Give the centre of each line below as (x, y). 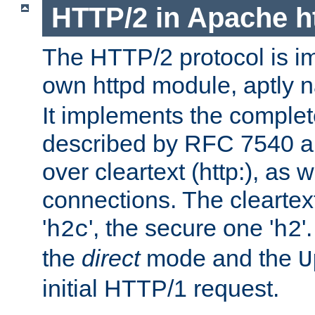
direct (111, 258)
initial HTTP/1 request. (161, 289)
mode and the (219, 258)
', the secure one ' (181, 228)
